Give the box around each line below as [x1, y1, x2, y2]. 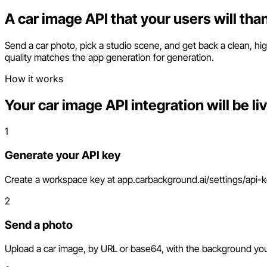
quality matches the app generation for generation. [5, 51, 214, 63]
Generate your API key [5, 148, 120, 163]
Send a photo [5, 218, 73, 232]
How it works [5, 72, 63, 85]
